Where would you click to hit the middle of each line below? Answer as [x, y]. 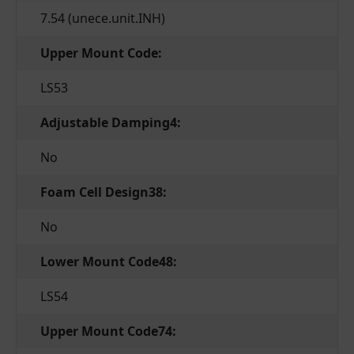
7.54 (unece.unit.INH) [103, 19]
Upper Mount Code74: [108, 331]
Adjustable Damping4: [111, 123]
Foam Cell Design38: [104, 192]
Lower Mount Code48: [109, 262]
